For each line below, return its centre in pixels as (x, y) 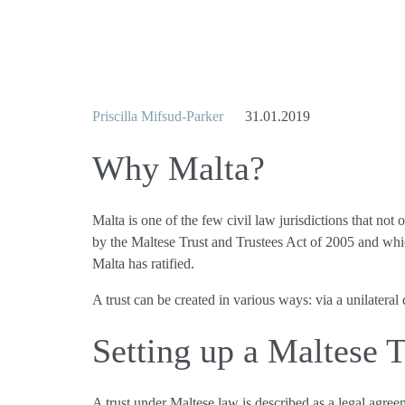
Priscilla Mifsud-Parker (158, 117)
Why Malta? (179, 168)
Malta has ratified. (143, 263)
